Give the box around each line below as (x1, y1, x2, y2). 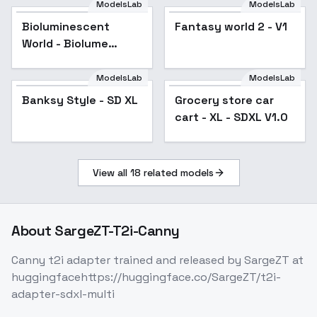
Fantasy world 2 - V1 (175, 19, 287, 35)
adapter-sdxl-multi (11, 287, 115, 302)
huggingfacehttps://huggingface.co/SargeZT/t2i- (11, 270, 281, 285)
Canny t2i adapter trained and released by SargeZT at (11, 253, 304, 268)
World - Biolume (22, 36, 108, 52)
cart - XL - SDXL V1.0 (175, 110, 288, 125)
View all (92, 166, 130, 180)
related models (140, 166, 214, 180)
